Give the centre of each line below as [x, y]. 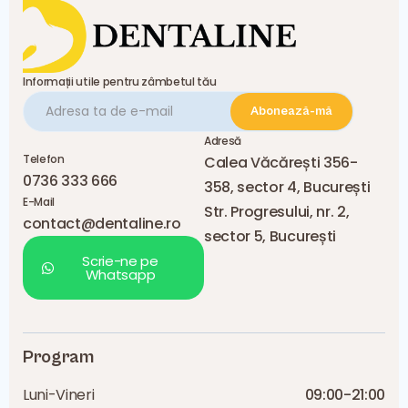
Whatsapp [120, 275]
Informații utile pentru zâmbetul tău [120, 82]
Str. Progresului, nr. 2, [277, 212]
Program [58, 358]
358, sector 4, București [287, 188]
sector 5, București [270, 237]
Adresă [223, 141]
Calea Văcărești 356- [281, 163]
